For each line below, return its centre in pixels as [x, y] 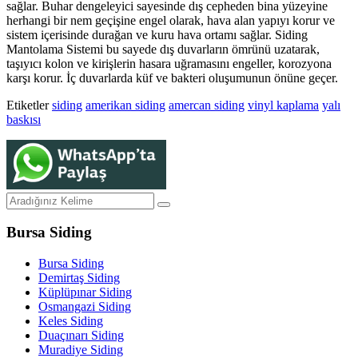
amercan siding [207, 105]
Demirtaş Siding [79, 278]
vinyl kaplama [283, 105]
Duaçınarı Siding [81, 336]
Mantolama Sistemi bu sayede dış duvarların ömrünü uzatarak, [163, 49]
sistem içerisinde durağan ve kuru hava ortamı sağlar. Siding [157, 34]
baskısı [24, 119]
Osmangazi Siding [85, 307]
